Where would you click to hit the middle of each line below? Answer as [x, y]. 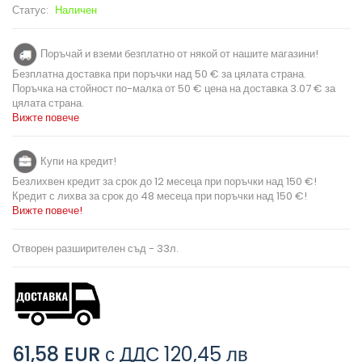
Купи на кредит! [77, 161]
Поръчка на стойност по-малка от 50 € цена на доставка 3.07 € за [174, 89]
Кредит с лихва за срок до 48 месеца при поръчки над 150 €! [160, 196]
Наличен [76, 11]
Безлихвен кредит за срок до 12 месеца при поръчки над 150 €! [164, 182]
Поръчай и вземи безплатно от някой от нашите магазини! [178, 53]
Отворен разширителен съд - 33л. [95, 249]
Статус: [32, 11]
